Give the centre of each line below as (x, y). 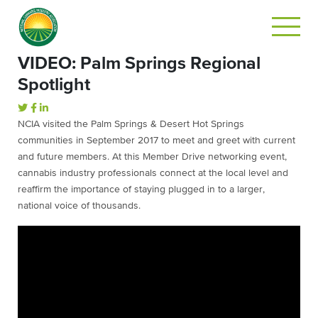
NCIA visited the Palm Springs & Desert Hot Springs (131, 124)
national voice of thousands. (79, 206)
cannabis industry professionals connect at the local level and (153, 173)
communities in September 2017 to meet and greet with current (157, 141)
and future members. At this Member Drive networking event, (152, 157)
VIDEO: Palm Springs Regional (139, 64)
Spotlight (54, 85)
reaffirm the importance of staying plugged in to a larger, (141, 190)
